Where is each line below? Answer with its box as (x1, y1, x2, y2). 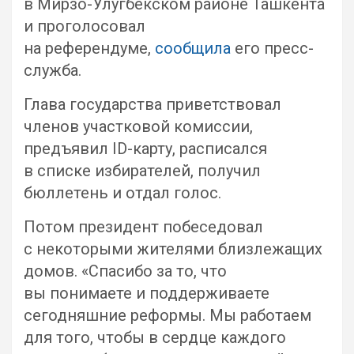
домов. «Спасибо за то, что (24, 262, 227, 281)
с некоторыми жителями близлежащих (24, 239, 322, 258)
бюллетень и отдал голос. (24, 183, 221, 202)
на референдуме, (24, 39, 155, 58)
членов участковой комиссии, (24, 117, 253, 136)
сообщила (155, 39, 231, 58)
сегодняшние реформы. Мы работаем (24, 306, 311, 325)
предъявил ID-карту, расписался (24, 139, 267, 158)
